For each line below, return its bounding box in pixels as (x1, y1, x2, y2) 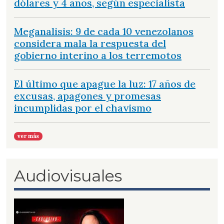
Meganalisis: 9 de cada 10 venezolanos (14, 25, 193, 38)
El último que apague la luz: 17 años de (14, 77, 195, 90)
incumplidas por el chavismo (14, 101, 151, 114)
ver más (17, 132, 39, 140)
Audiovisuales (14, 166, 122, 186)
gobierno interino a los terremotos (14, 49, 181, 62)
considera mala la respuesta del (14, 37, 166, 50)
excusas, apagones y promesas (14, 89, 161, 102)
